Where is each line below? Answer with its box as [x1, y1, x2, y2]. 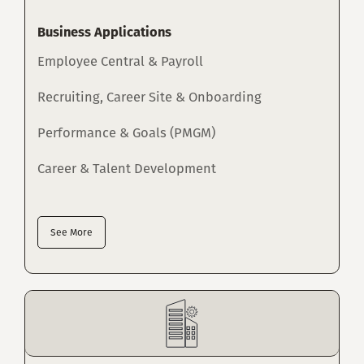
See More [50, 227, 93, 239]
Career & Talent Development [37, 161, 216, 177]
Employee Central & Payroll [37, 54, 203, 70]
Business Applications [37, 24, 171, 41]
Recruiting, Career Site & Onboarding [37, 89, 262, 106]
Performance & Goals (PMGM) [37, 125, 215, 141]
